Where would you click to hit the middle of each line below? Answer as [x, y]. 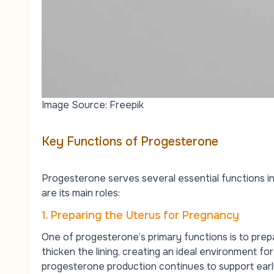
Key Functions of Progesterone [130, 141]
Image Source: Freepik [93, 105]
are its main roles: [81, 193]
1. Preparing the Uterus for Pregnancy [140, 215]
